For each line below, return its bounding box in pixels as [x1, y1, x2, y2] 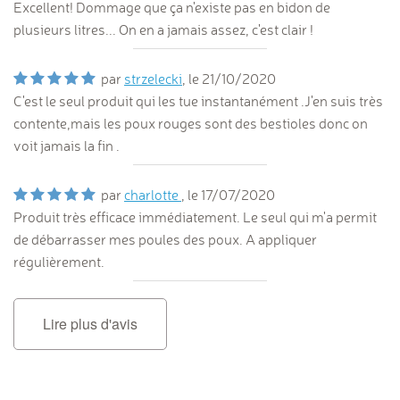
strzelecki [124, 70, 182, 88]
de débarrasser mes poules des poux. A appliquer [13, 230, 317, 249]
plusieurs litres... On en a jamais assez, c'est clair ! [13, 21, 313, 39]
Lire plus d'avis [43, 313, 137, 335]
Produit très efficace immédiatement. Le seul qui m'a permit [13, 208, 377, 227]
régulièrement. [13, 253, 104, 271]
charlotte [124, 186, 181, 204]
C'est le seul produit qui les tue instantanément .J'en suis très [13, 92, 383, 111]
